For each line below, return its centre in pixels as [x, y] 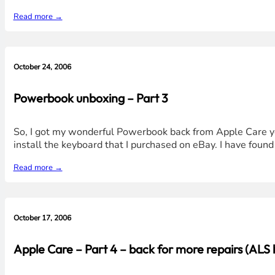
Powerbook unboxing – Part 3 [91, 98]
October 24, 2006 [42, 67]
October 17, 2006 [42, 218]
